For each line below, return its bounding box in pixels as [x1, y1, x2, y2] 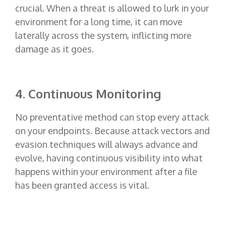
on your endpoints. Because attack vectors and [15, 125, 210, 136]
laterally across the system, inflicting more [15, 29, 192, 41]
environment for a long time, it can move [15, 16, 183, 27]
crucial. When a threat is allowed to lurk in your [15, 2, 209, 14]
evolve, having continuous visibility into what [15, 152, 203, 163]
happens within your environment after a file [15, 165, 197, 177]
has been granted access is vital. [15, 179, 149, 191]
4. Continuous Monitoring [15, 85, 164, 101]
